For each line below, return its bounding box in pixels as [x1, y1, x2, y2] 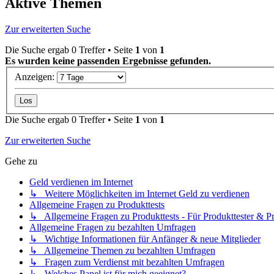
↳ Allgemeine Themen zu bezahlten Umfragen [29, 245, 215, 256]
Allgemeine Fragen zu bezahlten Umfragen [29, 221, 196, 232]
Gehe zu [5, 155, 37, 166]
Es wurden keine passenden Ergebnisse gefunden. [5, 56, 211, 67]
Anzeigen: [15, 71, 57, 82]
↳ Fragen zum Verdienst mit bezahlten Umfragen [29, 256, 224, 267]
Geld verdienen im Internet [29, 176, 133, 187]
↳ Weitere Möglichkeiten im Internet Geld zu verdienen [29, 188, 250, 199]
